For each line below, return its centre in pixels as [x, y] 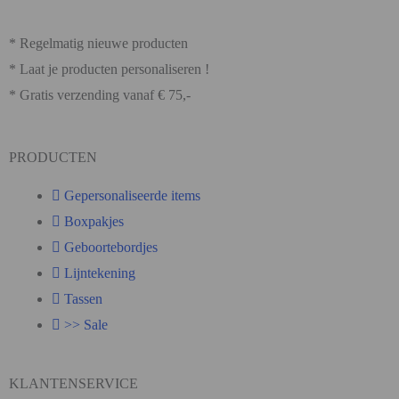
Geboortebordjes [111, 247]
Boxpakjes [94, 221]
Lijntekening [100, 273]
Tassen [83, 298]
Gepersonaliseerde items [132, 195]
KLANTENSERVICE [73, 383]
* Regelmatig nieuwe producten [98, 43]
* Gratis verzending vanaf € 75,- [100, 94]
